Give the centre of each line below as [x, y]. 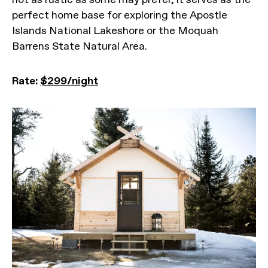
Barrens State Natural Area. [80, 46]
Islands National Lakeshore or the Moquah [115, 31]
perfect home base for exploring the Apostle [120, 15]
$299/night [69, 81]
